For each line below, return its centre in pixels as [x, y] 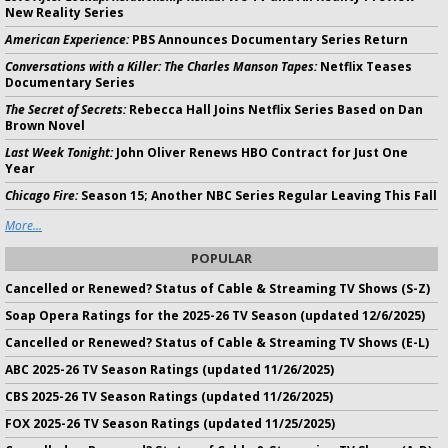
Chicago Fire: [41, 195]
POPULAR [221, 257]
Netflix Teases [364, 66]
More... [23, 225]
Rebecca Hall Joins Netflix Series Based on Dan [274, 109]
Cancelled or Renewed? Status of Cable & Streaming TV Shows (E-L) [217, 342]
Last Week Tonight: [59, 152]
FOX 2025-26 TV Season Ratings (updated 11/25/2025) [170, 423]
